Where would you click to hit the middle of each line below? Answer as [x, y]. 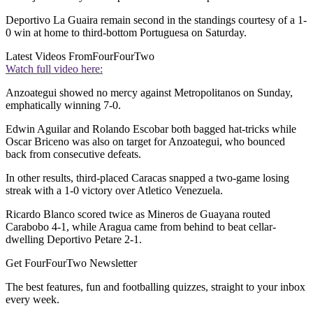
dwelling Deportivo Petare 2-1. [74, 240]
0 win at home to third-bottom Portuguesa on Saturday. [126, 33]
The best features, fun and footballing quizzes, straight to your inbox [155, 287]
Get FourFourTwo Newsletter [71, 263]
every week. [32, 300]
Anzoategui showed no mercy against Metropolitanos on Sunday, [149, 93]
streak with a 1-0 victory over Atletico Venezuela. [114, 191]
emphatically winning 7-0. [63, 105]
